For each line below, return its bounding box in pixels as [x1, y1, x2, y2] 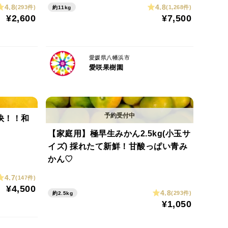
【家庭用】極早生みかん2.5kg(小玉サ [48, 129, 190, 138]
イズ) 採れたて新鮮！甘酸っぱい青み [48, 142, 187, 151]
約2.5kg [52, 190, 73, 196]
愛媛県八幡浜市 [89, 54, 130, 61]
